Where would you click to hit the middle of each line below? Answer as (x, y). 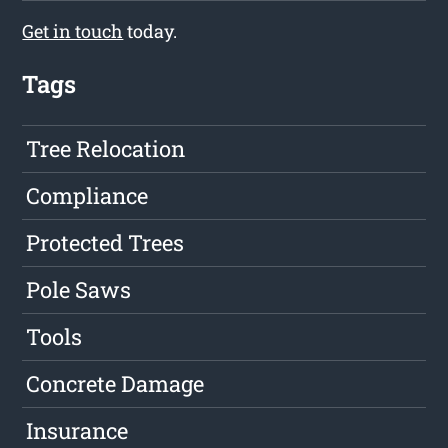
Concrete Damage (115, 384)
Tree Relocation (106, 149)
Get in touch (73, 31)
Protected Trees (105, 243)
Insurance (77, 431)
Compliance (87, 196)
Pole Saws (79, 290)
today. (150, 31)
